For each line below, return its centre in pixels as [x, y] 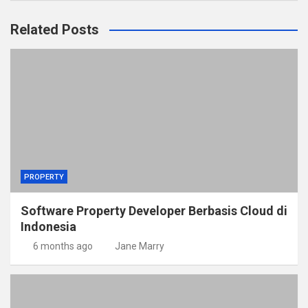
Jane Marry [140, 246]
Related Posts [55, 30]
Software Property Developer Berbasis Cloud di [154, 211]
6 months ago [63, 246]
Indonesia [48, 227]
